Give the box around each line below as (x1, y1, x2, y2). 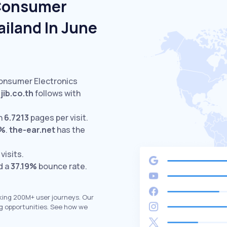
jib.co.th (1, 88, 33, 99)
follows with (33, 88, 81, 99)
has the (55, 124, 85, 135)
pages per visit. (29, 112, 88, 123)
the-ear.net (9, 124, 55, 135)
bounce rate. (39, 161, 87, 172)
